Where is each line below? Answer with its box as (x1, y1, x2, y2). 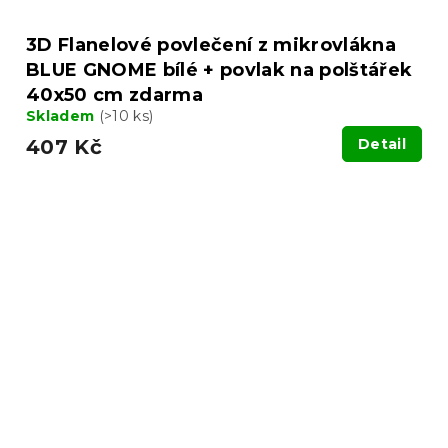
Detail (358, 135, 406, 154)
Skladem (26, 107, 99, 126)
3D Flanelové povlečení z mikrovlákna (26, 34, 396, 57)
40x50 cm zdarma (26, 84, 203, 107)
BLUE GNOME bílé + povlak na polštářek (26, 59, 413, 82)
